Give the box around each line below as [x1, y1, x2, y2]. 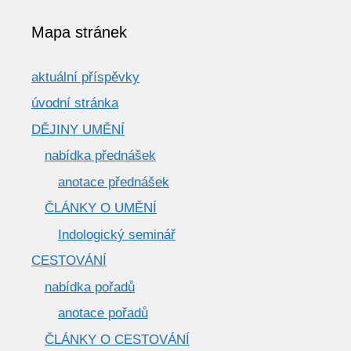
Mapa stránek [31, 23, 127, 41]
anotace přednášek [58, 174, 169, 190]
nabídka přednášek [45, 148, 156, 164]
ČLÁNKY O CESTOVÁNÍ [45, 331, 190, 347]
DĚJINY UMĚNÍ [31, 121, 125, 137]
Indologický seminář [58, 226, 175, 242]
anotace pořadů [58, 306, 148, 321]
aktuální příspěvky [31, 69, 139, 85]
